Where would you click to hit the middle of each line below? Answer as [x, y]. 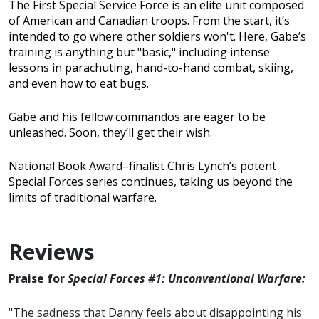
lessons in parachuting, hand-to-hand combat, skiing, [151, 68]
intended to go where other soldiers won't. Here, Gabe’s [157, 37]
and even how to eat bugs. [79, 84]
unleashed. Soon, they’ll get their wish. [110, 133]
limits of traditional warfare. [83, 198]
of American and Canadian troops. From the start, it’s [149, 21]
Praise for [38, 279]
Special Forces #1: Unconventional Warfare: [187, 279]
